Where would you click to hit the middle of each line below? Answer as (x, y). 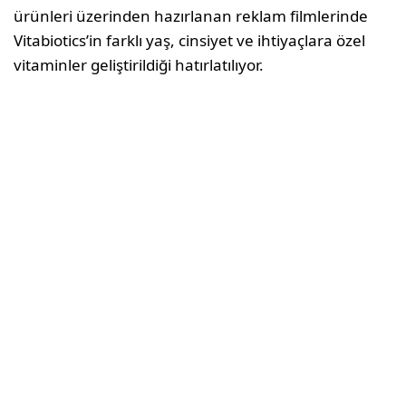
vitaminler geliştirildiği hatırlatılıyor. (139, 64)
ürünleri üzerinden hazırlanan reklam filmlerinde (191, 15)
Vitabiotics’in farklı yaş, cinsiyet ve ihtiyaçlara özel (190, 40)
